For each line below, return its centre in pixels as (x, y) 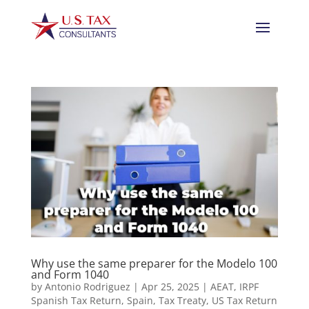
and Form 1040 (70, 275)
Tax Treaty (182, 300)
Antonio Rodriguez (87, 287)
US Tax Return (244, 300)
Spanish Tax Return (76, 300)
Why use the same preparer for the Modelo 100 (154, 263)
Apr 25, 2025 (170, 287)
